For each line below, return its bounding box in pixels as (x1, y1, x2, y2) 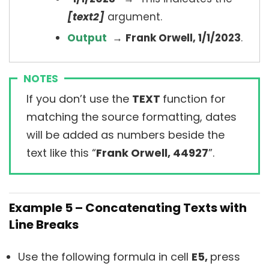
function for (163, 91, 226, 107)
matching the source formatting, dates (26, 109, 237, 125)
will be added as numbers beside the (26, 127, 225, 143)
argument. (104, 10, 162, 25)
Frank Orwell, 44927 (96, 145, 208, 161)
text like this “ (26, 145, 96, 161)
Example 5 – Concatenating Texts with (9, 199, 247, 217)
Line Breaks (9, 216, 79, 234)
